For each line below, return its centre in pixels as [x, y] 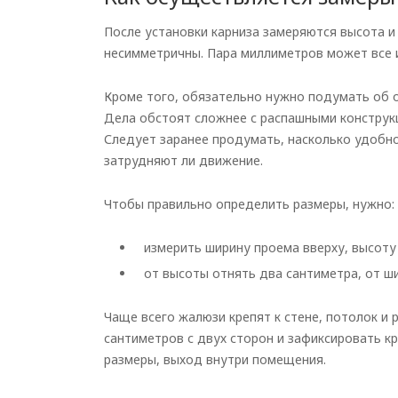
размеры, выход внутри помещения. [215, 359]
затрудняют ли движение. [183, 160]
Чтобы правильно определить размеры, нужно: [249, 204]
